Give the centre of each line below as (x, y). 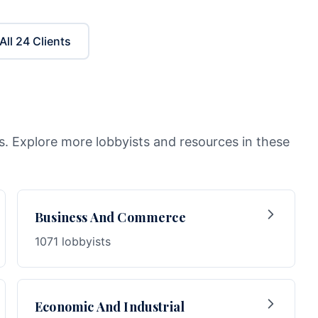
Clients (50, 41)
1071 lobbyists (73, 241)
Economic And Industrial (110, 307)
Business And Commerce (110, 217)
